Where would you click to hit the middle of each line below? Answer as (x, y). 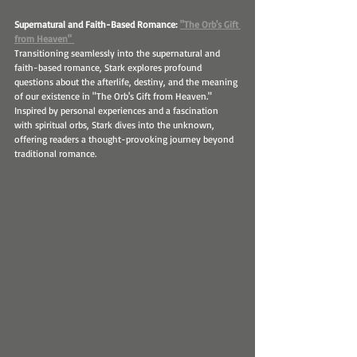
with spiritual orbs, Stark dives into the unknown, (116, 125)
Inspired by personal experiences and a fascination (118, 111)
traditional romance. (55, 154)
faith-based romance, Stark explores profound (109, 68)
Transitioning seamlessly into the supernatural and (118, 53)
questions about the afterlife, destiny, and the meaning (127, 82)
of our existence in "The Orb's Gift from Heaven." (114, 96)
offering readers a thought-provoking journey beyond (125, 139)
